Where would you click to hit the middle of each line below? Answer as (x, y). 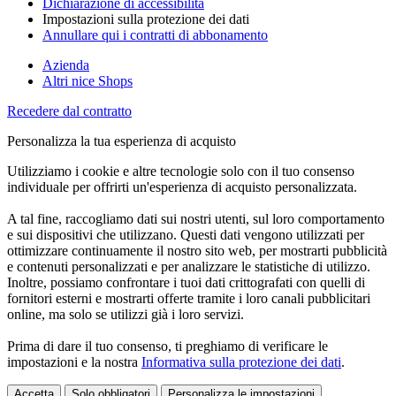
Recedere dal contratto (69, 110)
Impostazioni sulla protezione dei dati (146, 19)
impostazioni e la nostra (74, 362)
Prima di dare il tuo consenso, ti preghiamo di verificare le (168, 346)
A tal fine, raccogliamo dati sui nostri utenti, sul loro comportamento (196, 218)
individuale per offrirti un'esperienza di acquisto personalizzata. (182, 187)
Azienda (66, 65)
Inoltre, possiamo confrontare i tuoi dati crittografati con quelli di (186, 282)
